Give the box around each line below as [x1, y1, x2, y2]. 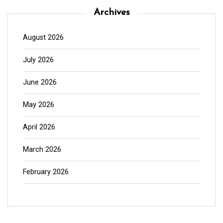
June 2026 [23, 78, 57, 87]
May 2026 [23, 100, 54, 109]
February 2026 [23, 167, 69, 176]
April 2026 [23, 122, 55, 131]
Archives [93, 7, 130, 17]
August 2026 [23, 33, 64, 42]
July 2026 [23, 55, 54, 64]
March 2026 [23, 145, 61, 154]
